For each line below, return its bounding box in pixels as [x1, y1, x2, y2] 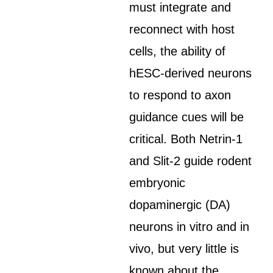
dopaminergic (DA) [129, 198, 231, 211]
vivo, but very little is [129, 242, 239, 255]
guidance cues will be [129, 110, 244, 124]
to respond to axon [129, 88, 232, 102]
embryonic [129, 176, 186, 190]
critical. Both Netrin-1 [129, 132, 243, 146]
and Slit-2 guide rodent [129, 154, 252, 168]
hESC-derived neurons [129, 66, 252, 80]
